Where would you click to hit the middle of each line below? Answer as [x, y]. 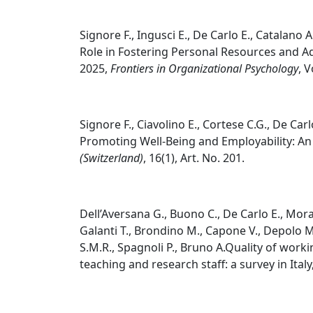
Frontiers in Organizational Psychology [204, 68]
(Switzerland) [111, 158]
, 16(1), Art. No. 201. [194, 158]
